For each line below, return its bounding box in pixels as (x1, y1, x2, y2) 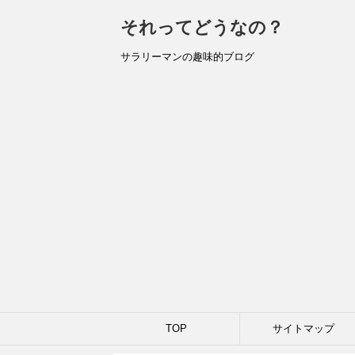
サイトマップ (273, 323, 334, 334)
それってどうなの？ (120, 17, 284, 37)
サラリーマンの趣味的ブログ (120, 51, 254, 63)
